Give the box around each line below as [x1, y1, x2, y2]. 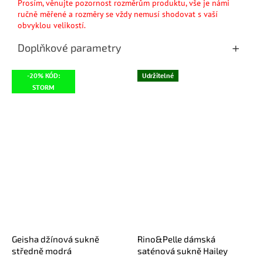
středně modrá [12, 245, 72, 256]
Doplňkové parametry [18, 41, 122, 55]
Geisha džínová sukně [12, 233, 99, 244]
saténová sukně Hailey [137, 245, 228, 256]
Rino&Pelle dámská [137, 233, 215, 244]
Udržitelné [142, 71, 174, 80]
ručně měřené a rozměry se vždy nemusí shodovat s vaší [18, 9, 218, 20]
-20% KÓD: [27, 71, 60, 80]
